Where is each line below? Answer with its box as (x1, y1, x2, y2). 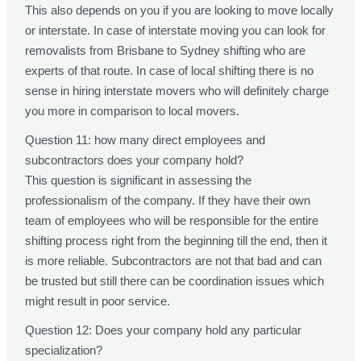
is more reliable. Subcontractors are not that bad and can (25, 254, 322, 268)
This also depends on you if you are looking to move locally (25, 3, 334, 18)
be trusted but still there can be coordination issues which (25, 274, 325, 288)
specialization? (25, 343, 103, 358)
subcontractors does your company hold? (25, 153, 244, 168)
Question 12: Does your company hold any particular (25, 323, 302, 338)
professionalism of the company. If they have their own (25, 193, 311, 208)
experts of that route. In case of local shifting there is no (25, 64, 314, 78)
